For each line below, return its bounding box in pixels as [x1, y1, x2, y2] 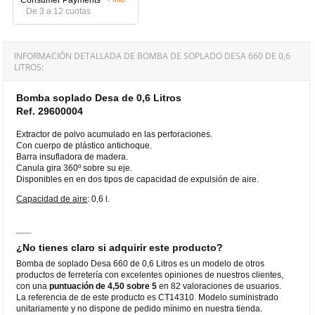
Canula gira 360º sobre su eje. [16, 162, 133, 173]
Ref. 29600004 [16, 105, 84, 117]
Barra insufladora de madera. [16, 151, 129, 162]
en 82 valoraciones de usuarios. [157, 281, 282, 291]
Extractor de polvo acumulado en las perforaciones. [16, 129, 213, 139]
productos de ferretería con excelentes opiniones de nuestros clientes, [16, 269, 284, 280]
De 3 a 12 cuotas [26, 6, 91, 16]
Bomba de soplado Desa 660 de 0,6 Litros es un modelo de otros [16, 258, 265, 269]
